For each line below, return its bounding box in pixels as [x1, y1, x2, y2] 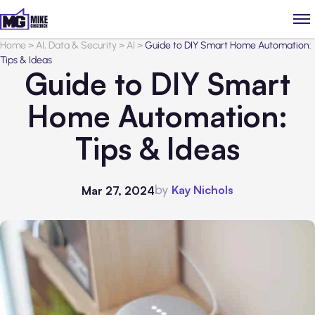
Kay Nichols [172, 183, 233, 197]
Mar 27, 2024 [82, 183, 155, 198]
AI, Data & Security [36, 39, 117, 51]
